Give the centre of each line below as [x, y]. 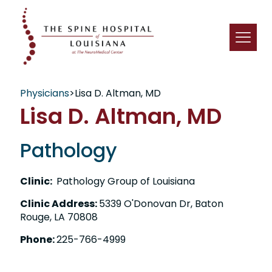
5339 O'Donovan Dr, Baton [161, 203]
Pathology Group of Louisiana [124, 181]
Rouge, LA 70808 [59, 217]
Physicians [45, 93]
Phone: [38, 239]
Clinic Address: [59, 203]
